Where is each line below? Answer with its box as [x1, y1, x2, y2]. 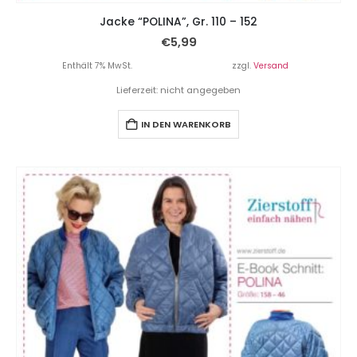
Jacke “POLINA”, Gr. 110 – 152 [100, 14, 257, 30]
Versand [253, 59, 288, 72]
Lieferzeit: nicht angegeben [116, 83, 241, 96]
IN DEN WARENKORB [141, 117, 231, 131]
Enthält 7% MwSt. [62, 59, 132, 72]
